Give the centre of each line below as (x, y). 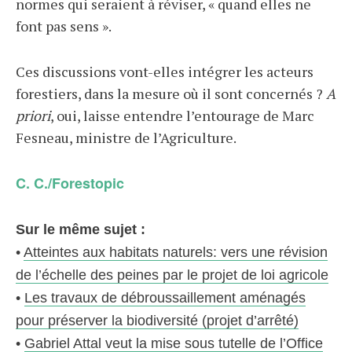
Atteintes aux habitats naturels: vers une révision (176, 252)
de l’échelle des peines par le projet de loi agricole (172, 275)
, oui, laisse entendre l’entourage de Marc (182, 115)
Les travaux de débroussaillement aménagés (165, 298)
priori (33, 115)
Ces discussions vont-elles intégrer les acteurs (165, 71)
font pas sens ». (64, 26)
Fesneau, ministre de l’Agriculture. (126, 137)
